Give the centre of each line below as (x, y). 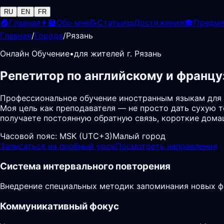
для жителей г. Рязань (118, 53)
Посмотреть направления (166, 146)
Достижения (159, 22)
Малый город (139, 136)
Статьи (112, 22)
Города (49, 35)
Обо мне (73, 22)
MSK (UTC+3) (86, 136)
